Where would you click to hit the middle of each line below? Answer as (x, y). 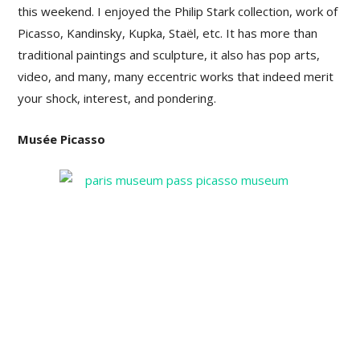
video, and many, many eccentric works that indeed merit (176, 77)
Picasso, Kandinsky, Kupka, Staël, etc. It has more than (168, 33)
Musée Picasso (62, 139)
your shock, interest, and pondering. (117, 98)
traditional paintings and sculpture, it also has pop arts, (169, 55)
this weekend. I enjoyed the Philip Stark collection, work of (178, 12)
